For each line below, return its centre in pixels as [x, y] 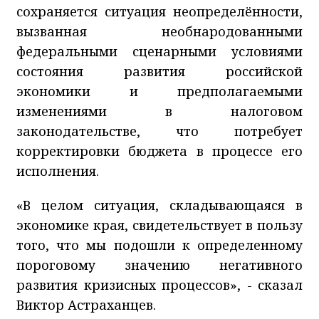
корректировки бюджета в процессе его [159, 151]
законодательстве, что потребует [159, 131]
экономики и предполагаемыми [159, 91]
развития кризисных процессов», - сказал [159, 284]
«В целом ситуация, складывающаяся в [159, 205]
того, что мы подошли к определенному [159, 245]
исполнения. [58, 171]
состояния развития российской [159, 71]
